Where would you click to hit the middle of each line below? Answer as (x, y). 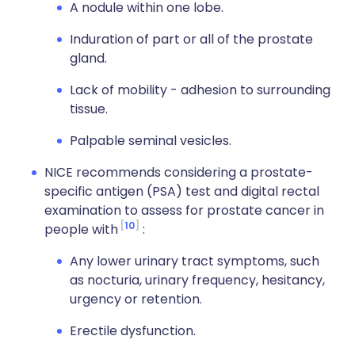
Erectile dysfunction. (133, 331)
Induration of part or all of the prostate (191, 39)
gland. (88, 58)
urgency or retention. (136, 299)
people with (81, 229)
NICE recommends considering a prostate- (179, 172)
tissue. (89, 109)
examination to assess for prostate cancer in (184, 210)
